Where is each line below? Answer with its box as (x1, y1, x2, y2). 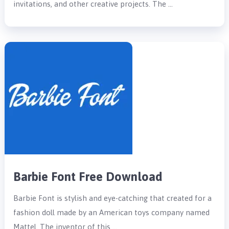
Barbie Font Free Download (13, 169, 163, 184)
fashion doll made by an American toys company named (13, 208, 210, 217)
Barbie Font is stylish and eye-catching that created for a (13, 193, 212, 202)
